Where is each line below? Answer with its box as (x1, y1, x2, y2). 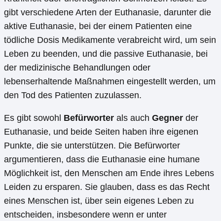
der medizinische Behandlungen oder (4, 63, 150, 73)
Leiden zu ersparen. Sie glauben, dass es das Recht (4, 182, 210, 192)
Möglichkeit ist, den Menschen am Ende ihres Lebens (4, 168, 214, 179)
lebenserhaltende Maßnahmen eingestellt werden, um (4, 76, 216, 87)
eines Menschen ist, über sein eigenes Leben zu (4, 196, 194, 206)
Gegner (152, 113, 183, 123)
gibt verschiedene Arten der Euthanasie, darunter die (4, 7, 211, 18)
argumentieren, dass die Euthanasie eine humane (4, 154, 200, 165)
